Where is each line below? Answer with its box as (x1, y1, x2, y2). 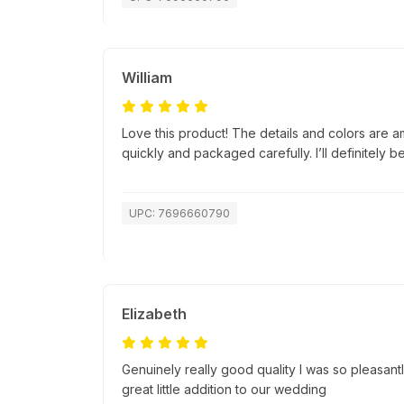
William (122, 69, 172, 87)
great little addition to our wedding (122, 381, 326, 398)
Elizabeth (122, 305, 187, 324)
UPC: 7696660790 (129, 207, 230, 221)
